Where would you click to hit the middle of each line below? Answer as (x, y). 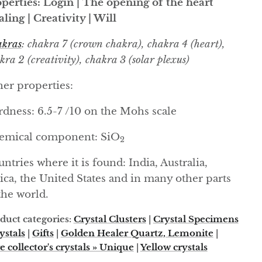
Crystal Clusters (110, 219)
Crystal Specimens (196, 219)
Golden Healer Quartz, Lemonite (137, 233)
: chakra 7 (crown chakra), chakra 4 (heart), (123, 44)
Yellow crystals (174, 247)
